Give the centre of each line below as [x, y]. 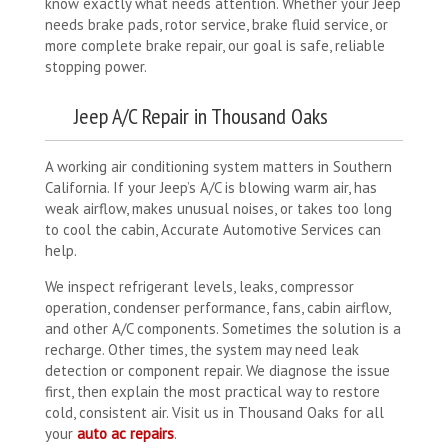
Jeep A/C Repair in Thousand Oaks [201, 115]
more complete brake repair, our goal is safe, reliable [215, 45]
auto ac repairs [125, 433]
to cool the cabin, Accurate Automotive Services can [213, 229]
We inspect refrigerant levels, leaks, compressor [199, 286]
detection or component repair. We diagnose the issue [217, 370]
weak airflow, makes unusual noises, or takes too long [218, 208]
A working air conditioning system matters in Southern [218, 166]
